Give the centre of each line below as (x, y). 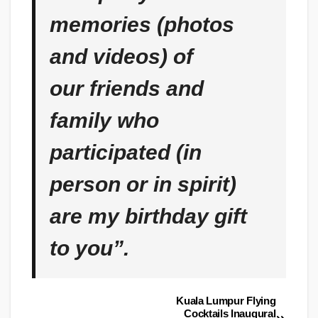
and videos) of (121, 57)
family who (104, 121)
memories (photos (142, 25)
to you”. (89, 248)
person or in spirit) (143, 185)
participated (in (126, 153)
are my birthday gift (148, 216)
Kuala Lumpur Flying (226, 301)
